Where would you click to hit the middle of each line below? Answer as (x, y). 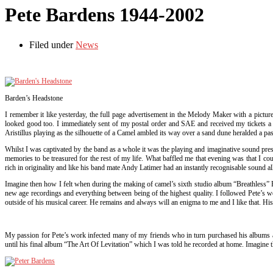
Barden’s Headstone (34, 98)
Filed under (52, 44)
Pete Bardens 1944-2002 (105, 15)
